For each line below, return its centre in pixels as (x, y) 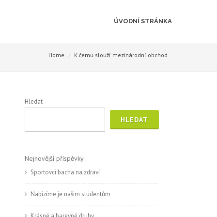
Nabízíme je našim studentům (70, 194)
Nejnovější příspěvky (54, 158)
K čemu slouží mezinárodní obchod (121, 55)
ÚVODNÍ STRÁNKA (143, 21)
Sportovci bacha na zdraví (65, 172)
